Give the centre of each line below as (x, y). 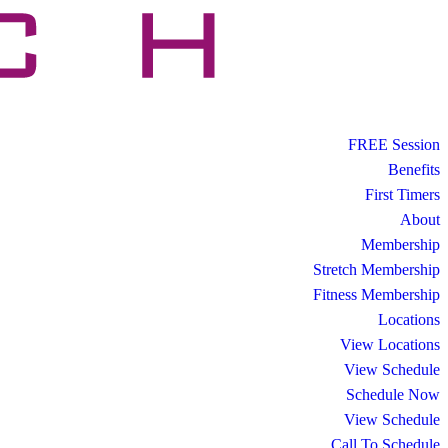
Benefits (414, 169)
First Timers (402, 194)
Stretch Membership (376, 269)
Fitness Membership (376, 294)
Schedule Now (393, 394)
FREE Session (394, 144)
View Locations (390, 344)
